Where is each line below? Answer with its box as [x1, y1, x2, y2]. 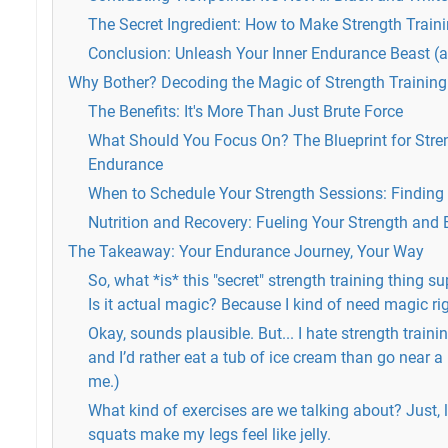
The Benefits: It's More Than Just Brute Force [88, 102, 403, 121]
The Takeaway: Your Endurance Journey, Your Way [68, 242, 424, 261]
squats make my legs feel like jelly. [88, 425, 331, 444]
